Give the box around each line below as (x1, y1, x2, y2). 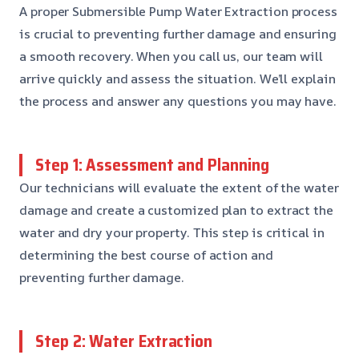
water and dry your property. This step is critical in (19, 223, 325, 241)
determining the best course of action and (19, 245, 273, 264)
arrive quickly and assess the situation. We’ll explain (19, 69, 336, 87)
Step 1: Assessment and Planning (35, 151, 269, 178)
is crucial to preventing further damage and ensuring (19, 24, 337, 42)
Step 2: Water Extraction (35, 327, 213, 354)
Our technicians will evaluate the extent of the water (19, 178, 339, 196)
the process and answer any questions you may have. (19, 91, 337, 110)
